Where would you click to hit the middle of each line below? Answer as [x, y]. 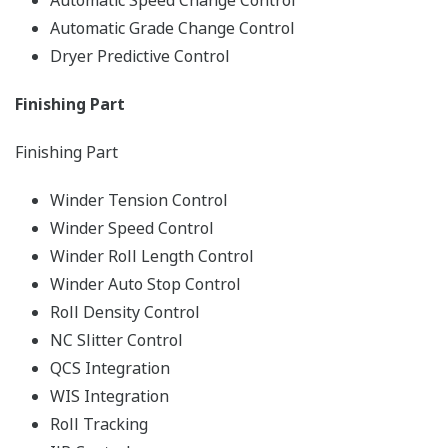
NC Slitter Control [116, 340]
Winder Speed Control [132, 228]
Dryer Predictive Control [140, 56]
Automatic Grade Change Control [172, 28]
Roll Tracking [99, 424]
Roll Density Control [125, 312]
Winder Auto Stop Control [145, 284]
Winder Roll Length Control [152, 256]
